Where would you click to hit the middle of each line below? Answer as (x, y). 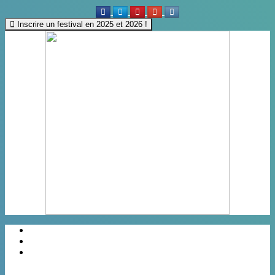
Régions (53, 230)
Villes (48, 252)
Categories (57, 241)
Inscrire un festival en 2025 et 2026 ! (81, 24)
